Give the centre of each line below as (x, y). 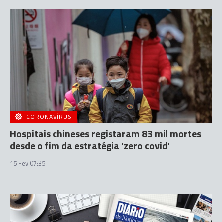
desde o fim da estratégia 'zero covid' (90, 145)
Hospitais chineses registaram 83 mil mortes (106, 133)
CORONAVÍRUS (49, 116)
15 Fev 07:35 (28, 163)
